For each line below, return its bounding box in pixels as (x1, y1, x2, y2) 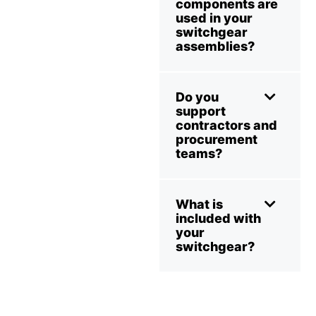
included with (176, 210, 261, 226)
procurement (176, 131, 257, 147)
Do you (176, 89, 219, 104)
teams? (176, 145, 222, 161)
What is (176, 196, 223, 212)
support (176, 103, 226, 119)
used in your (176, 10, 253, 25)
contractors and (176, 117, 277, 133)
